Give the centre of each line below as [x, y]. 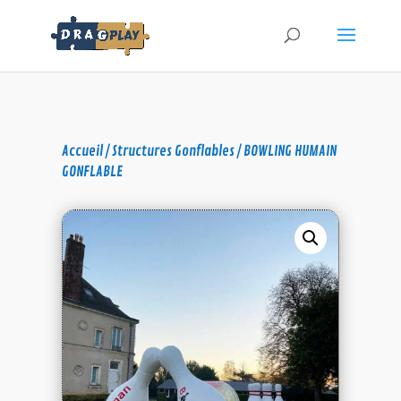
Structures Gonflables [173, 151]
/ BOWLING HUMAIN [285, 151]
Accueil [82, 151]
